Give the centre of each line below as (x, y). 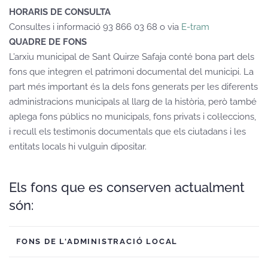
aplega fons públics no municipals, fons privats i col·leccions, (133, 117)
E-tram (195, 27)
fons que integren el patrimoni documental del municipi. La (131, 72)
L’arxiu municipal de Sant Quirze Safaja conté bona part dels (132, 57)
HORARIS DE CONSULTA (60, 12)
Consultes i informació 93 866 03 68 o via (95, 27)
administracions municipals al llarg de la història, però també (133, 102)
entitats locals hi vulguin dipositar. (78, 147)
